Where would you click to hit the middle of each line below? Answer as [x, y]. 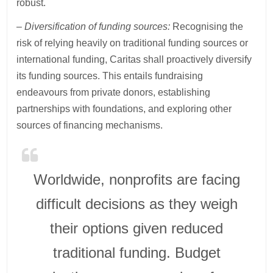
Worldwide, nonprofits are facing [136, 179]
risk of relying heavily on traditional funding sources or [133, 43]
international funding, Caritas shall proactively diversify [134, 59]
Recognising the [207, 26]
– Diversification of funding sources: [94, 26]
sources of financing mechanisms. [90, 125]
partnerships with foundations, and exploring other [124, 108]
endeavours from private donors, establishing [114, 92]
